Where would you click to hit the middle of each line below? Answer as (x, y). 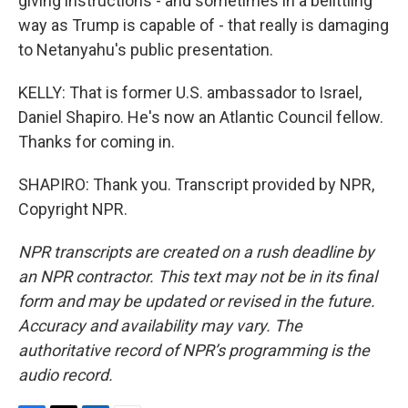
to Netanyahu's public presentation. (146, 50)
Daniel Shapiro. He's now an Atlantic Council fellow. (201, 117)
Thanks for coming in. (97, 142)
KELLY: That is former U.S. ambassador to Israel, (190, 92)
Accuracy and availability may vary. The (160, 326)
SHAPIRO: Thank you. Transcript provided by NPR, (196, 184)
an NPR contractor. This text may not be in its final (198, 276)
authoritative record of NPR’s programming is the (194, 350)
